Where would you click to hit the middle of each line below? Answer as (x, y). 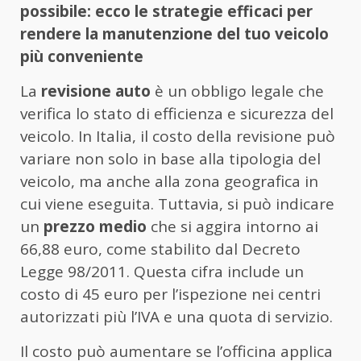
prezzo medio (95, 227)
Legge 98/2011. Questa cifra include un (162, 272)
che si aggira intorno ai (232, 227)
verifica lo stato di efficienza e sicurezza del (177, 114)
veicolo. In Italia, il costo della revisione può (178, 137)
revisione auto (96, 91)
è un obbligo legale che (237, 91)
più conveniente (82, 57)
